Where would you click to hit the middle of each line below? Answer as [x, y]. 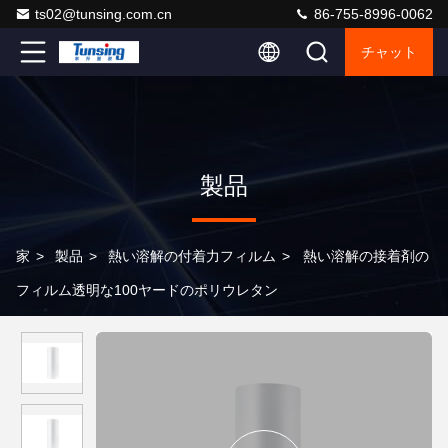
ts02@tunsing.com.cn [103, 14]
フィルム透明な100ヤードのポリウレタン [147, 290]
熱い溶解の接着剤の [366, 256]
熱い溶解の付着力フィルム [192, 256]
